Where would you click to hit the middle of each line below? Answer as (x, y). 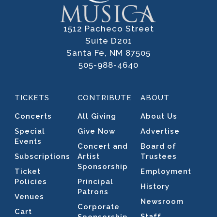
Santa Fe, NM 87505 (108, 53)
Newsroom (162, 202)
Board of (158, 147)
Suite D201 (108, 40)
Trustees (159, 157)
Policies (31, 182)
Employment (166, 172)
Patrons (93, 192)
